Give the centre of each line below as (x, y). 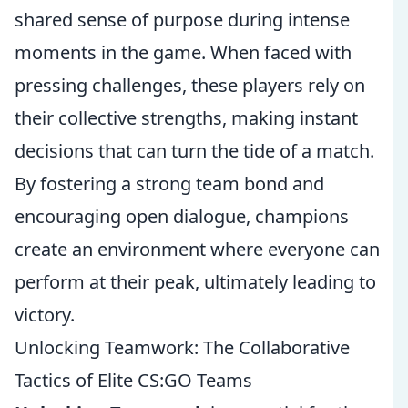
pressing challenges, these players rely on (190, 85)
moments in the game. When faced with (183, 52)
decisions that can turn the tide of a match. (194, 151)
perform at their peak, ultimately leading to (195, 282)
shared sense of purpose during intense (182, 20)
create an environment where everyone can (197, 249)
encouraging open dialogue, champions (182, 216)
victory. (45, 315)
